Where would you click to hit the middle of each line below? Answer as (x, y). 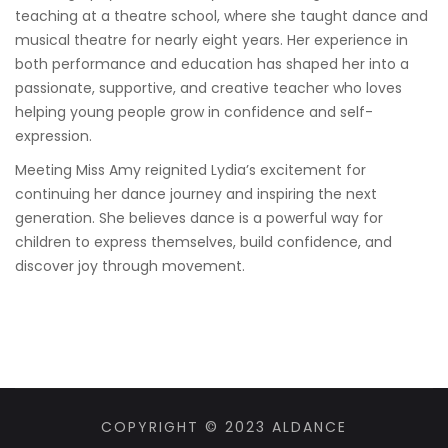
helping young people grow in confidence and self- (194, 112)
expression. (53, 136)
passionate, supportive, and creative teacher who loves (208, 88)
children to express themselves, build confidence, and (203, 242)
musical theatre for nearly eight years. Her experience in (211, 40)
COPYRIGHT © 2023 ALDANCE (224, 427)
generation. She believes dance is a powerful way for (199, 218)
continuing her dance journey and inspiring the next (196, 194)
